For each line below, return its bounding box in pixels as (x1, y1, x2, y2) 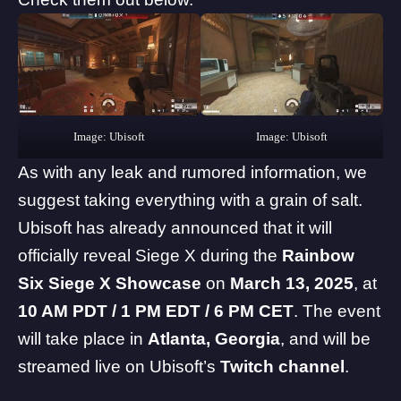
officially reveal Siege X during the (18, 246, 282, 266)
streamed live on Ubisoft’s (18, 357, 220, 377)
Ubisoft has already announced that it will (18, 218, 332, 238)
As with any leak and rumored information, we (18, 163, 367, 183)
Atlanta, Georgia (148, 329, 280, 349)
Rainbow (282, 246, 354, 266)
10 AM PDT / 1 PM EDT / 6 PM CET (18, 302, 294, 321)
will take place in (18, 329, 148, 349)
